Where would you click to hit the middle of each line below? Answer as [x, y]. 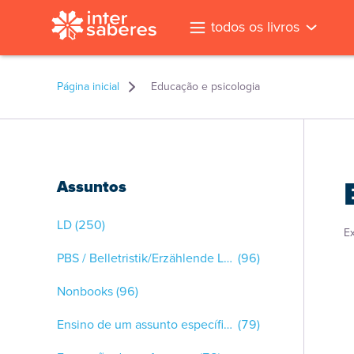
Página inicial [88, 87]
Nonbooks [85, 291]
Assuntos [92, 186]
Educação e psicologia [205, 87]
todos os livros [255, 27]
